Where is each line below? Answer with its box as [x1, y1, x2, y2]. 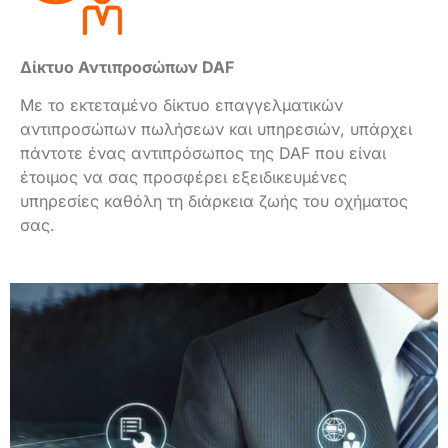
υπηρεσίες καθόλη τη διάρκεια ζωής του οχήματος [20, 191, 408, 212]
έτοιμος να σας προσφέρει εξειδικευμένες [20, 167, 347, 188]
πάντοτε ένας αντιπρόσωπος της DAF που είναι [20, 143, 386, 164]
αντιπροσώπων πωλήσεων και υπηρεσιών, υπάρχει [20, 119, 412, 140]
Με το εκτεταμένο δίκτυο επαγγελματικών [20, 95, 343, 116]
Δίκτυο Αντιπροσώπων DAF [20, 57, 234, 78]
